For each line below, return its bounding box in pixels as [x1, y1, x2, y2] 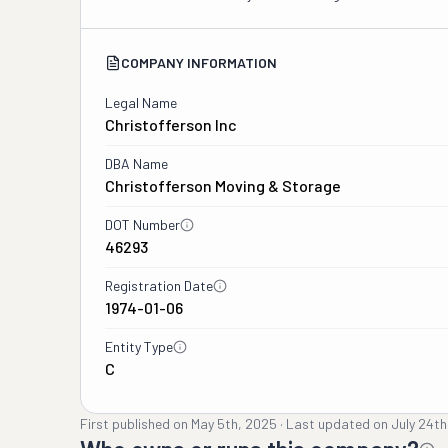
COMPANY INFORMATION [121, 54, 277, 71]
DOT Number [105, 216, 180, 233]
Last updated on [286, 415, 388, 432]
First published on [80, 415, 188, 432]
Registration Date [105, 277, 213, 294]
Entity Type [105, 338, 173, 355]
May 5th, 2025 [191, 415, 277, 432]
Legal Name [105, 94, 177, 111]
